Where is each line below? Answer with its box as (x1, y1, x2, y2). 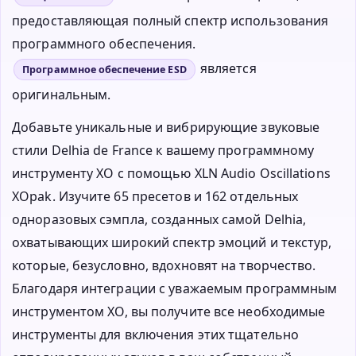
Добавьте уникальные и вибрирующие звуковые (12, 118, 320, 136)
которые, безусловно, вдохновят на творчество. (12, 256, 316, 274)
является (196, 59, 257, 77)
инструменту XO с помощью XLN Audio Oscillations (12, 164, 331, 182)
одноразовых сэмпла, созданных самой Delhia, (12, 210, 307, 228)
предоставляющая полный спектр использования (12, 11, 329, 29)
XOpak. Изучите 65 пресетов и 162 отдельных (12, 187, 299, 205)
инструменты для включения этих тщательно (12, 325, 300, 343)
